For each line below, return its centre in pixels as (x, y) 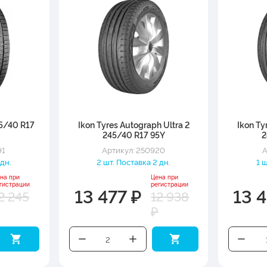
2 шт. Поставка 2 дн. (134, 161)
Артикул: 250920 (134, 150)
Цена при (165, 176)
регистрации (170, 184)
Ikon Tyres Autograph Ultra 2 (133, 124)
